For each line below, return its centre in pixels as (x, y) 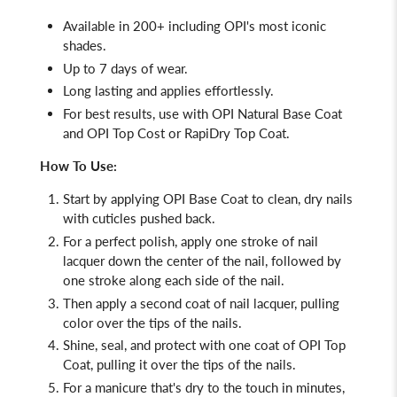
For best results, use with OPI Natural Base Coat (203, 114)
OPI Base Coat (206, 199)
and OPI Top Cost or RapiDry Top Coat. (177, 133)
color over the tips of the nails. (153, 322)
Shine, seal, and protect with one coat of (179, 345)
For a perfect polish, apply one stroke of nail (191, 241)
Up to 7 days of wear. (126, 68)
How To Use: (77, 166)
